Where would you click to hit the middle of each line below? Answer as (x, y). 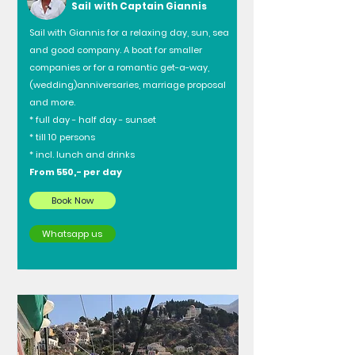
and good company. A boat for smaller (115, 50)
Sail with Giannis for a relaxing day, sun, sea (129, 32)
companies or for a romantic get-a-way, (119, 67)
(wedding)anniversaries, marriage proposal (127, 85)
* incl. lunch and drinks (82, 155)
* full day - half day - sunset (92, 120)
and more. (52, 102)
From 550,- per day (75, 172)
